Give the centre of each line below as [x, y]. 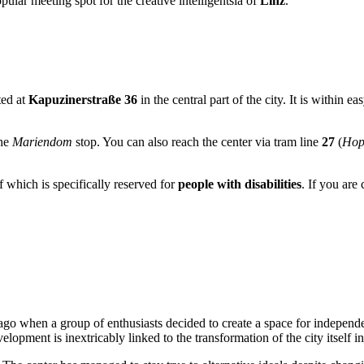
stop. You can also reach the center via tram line [197, 141]
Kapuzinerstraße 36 [83, 99]
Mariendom [42, 141]
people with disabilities [240, 184]
